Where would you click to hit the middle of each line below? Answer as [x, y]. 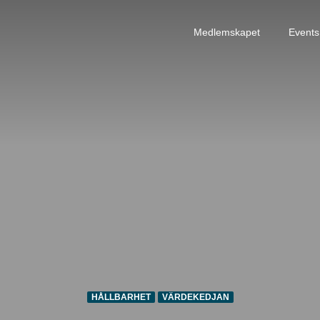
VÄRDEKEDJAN [195, 297]
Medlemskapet [227, 32]
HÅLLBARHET [121, 297]
